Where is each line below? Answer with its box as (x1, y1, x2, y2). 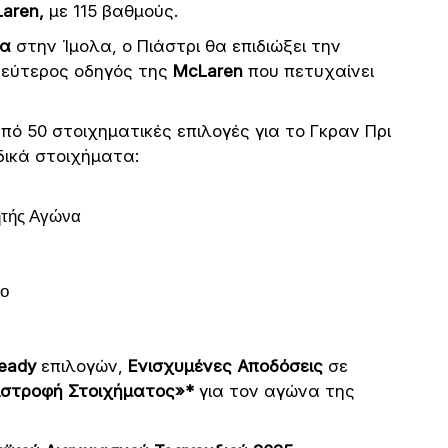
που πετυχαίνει (243, 61, 374, 81)
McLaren (173, 61, 243, 81)
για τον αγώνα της (199, 381, 355, 401)
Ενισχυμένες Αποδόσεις (128, 356, 323, 376)
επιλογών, (36, 356, 128, 376)
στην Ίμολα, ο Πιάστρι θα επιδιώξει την (16, 36, 341, 56)
